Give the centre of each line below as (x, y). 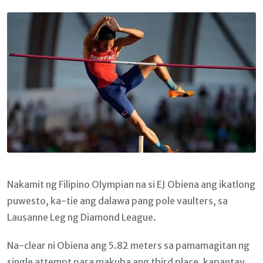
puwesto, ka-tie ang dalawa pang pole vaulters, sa (117, 200)
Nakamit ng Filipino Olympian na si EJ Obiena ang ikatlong (131, 184)
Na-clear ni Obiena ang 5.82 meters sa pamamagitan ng (128, 245)
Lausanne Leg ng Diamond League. (82, 217)
